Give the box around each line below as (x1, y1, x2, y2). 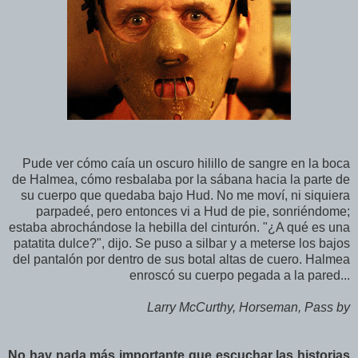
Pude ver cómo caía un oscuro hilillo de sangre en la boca (22, 157, 350, 171)
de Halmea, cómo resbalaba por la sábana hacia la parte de (12, 173, 350, 187)
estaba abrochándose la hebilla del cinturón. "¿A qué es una (9, 221, 350, 235)
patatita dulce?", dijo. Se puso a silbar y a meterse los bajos (14, 237, 350, 251)
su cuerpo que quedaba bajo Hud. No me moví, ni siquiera (21, 189, 350, 203)
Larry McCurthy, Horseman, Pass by (147, 300, 350, 315)
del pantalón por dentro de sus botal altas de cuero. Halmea (13, 253, 350, 267)
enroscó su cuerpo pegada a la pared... (129, 268, 350, 283)
